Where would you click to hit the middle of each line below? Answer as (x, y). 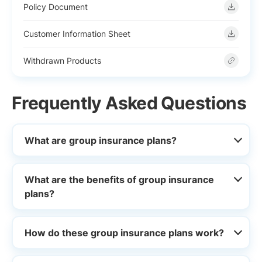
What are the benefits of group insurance (119, 179)
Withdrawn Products (62, 60)
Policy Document (56, 6)
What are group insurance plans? (100, 140)
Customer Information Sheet (77, 33)
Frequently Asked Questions (129, 103)
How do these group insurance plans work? (124, 232)
